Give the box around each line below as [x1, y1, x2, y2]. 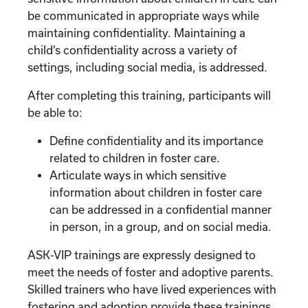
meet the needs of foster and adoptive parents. [27, 265, 274, 278]
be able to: [27, 106, 82, 119]
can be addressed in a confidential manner [49, 203, 272, 216]
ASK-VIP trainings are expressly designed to [27, 248, 256, 261]
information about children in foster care [49, 186, 262, 199]
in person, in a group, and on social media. [49, 220, 272, 233]
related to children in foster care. [49, 151, 220, 164]
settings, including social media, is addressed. [27, 60, 267, 74]
